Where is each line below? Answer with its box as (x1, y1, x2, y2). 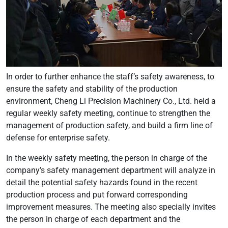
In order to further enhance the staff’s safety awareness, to (6, 71, 214, 81)
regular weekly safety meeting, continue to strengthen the (6, 108, 210, 118)
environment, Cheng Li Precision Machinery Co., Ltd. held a (6, 96, 216, 106)
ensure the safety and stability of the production (6, 83, 178, 94)
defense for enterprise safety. (6, 132, 110, 142)
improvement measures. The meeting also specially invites (6, 202, 216, 212)
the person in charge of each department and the (6, 214, 180, 224)
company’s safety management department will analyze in (6, 165, 215, 175)
